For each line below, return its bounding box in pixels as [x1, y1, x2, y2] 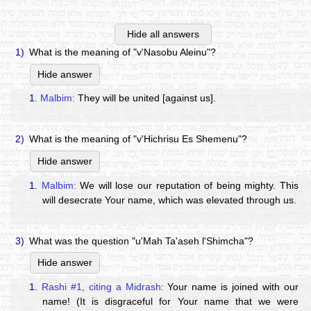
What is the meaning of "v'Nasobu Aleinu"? [28, 47, 216, 58]
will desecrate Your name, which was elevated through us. [42, 194, 297, 205]
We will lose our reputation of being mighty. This [76, 179, 299, 191]
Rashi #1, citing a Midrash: [42, 280, 164, 292]
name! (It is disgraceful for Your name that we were [42, 295, 299, 307]
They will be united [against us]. [75, 92, 217, 104]
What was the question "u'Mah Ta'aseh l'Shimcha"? [28, 235, 253, 246]
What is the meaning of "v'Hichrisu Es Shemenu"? [28, 133, 247, 145]
